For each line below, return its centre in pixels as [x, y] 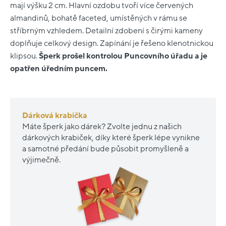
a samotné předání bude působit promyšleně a [105, 149]
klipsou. [24, 56]
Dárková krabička [55, 115]
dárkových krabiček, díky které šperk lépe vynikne [111, 137]
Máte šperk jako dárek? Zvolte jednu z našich [102, 126]
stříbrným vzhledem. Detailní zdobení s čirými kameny [106, 31]
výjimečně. [41, 160]
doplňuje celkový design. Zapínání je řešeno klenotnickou [112, 43]
